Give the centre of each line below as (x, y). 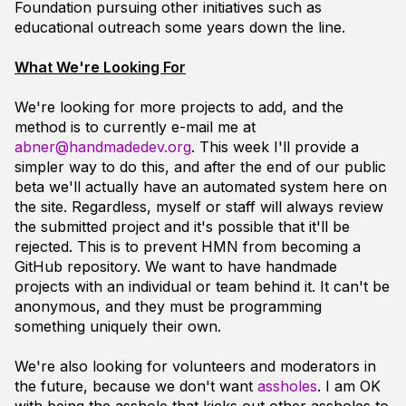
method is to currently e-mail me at (135, 127)
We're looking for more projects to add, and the (179, 107)
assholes (287, 386)
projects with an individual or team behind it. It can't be (202, 286)
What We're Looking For (100, 67)
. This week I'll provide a (275, 147)
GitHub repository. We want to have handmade (176, 266)
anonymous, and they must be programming (168, 306)
